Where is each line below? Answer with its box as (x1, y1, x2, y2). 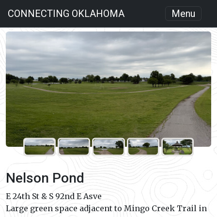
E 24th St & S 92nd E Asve (6, 191, 102, 201)
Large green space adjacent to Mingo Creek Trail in (6, 203, 207, 214)
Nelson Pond (6, 170, 84, 186)
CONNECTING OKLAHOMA (8, 8, 124, 19)
